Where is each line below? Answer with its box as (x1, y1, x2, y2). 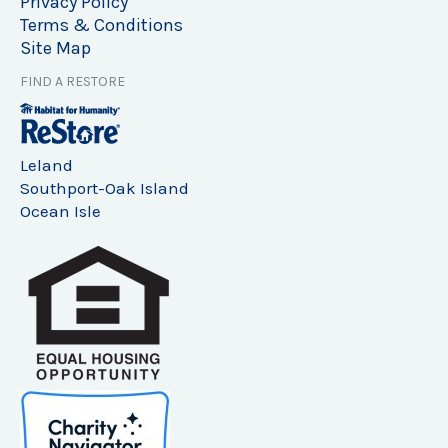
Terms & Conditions (20, 14, 183, 37)
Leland (20, 155, 73, 176)
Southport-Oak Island (20, 178, 189, 199)
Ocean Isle (20, 201, 101, 222)
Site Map (20, 37, 91, 60)
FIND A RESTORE (20, 73, 125, 91)
